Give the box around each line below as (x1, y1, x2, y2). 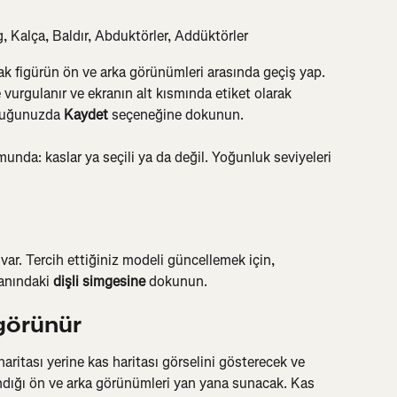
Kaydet (64, 105, 108, 124)
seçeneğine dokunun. (108, 105, 244, 124)
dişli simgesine (53, 271, 145, 291)
